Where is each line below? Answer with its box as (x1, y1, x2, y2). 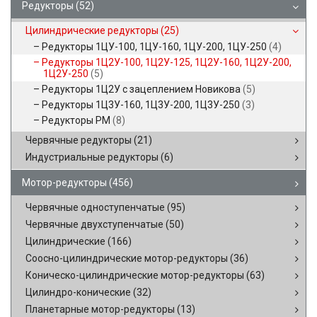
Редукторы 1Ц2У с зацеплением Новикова (42, 83, 243, 95)
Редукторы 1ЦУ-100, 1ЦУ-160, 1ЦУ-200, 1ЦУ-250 (42, 41, 269, 52)
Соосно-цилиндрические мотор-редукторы (25, 253, 230, 264)
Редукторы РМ (42, 115, 113, 126)
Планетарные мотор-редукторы (25, 304, 177, 315)
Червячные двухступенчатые (25, 219, 166, 230)
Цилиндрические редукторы (25, 25, 161, 36)
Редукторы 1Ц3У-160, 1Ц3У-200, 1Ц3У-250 (42, 99, 242, 110)
